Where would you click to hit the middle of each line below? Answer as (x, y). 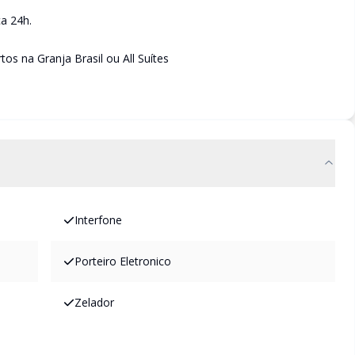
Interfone (98, 220)
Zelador (94, 302)
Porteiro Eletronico (123, 261)
